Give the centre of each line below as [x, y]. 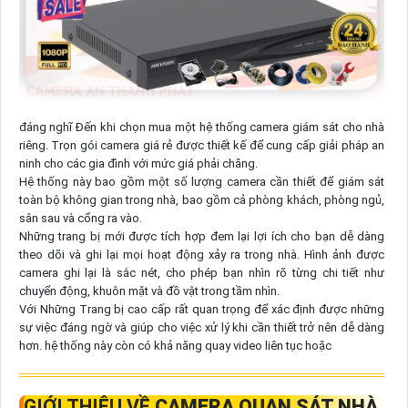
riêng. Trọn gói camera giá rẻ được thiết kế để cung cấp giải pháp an [202, 145]
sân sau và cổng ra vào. [80, 218]
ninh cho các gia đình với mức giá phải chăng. [138, 163]
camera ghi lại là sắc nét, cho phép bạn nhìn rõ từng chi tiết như [202, 272]
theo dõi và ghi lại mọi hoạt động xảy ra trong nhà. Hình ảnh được [202, 254]
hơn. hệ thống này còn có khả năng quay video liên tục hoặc [175, 345]
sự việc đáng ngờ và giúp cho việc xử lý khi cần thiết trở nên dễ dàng [202, 327]
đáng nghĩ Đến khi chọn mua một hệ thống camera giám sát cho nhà [202, 127]
